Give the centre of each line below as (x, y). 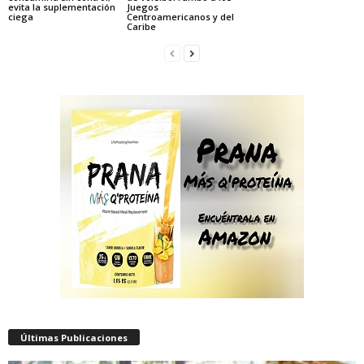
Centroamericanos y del (180, 16)
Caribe (141, 26)
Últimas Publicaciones (74, 337)
